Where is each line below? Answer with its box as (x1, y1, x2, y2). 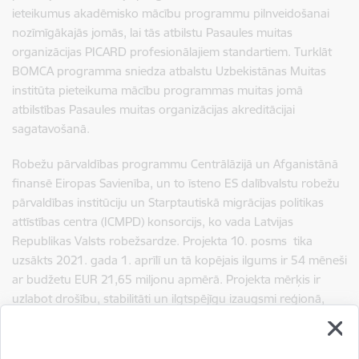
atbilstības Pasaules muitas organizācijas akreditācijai (12, 101, 295, 117)
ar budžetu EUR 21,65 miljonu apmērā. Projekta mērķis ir (12, 271, 321, 287)
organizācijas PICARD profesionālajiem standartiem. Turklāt (12, 43, 332, 59)
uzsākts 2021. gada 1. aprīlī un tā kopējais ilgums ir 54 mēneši (12, 252, 347, 268)
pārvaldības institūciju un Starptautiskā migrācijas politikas (12, 194, 324, 210)
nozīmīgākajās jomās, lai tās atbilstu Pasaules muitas (12, 24, 292, 40)
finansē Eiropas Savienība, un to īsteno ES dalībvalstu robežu (12, 175, 340, 191)
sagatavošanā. (12, 120, 90, 136)
